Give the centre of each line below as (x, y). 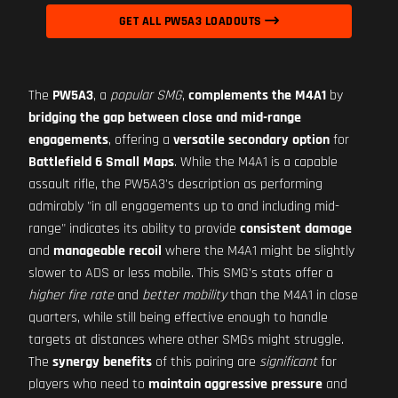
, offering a (141, 140)
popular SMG (146, 96)
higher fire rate (71, 295)
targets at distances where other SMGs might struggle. (186, 340)
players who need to (88, 384)
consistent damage (296, 229)
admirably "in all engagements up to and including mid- (184, 207)
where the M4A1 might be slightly (258, 251)
